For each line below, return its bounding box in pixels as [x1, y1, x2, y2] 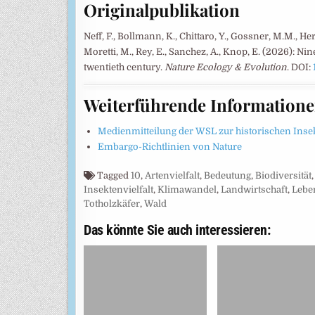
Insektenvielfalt [84, 184, 153, 195]
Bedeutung [204, 169, 251, 181]
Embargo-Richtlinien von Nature [98, 141, 242, 152]
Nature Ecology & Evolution [165, 61, 287, 72]
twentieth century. [84, 61, 165, 72]
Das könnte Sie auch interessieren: [84, 221, 270, 238]
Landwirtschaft [221, 184, 288, 195]
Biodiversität [255, 169, 311, 181]
